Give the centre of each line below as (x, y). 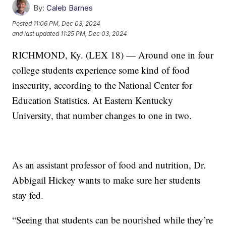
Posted (23, 24)
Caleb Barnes (70, 8)
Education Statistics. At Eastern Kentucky (93, 100)
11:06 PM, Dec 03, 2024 (67, 24)
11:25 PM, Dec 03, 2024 (94, 34)
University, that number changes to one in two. (102, 115)
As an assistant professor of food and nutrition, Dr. (109, 164)
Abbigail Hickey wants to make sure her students (106, 180)
